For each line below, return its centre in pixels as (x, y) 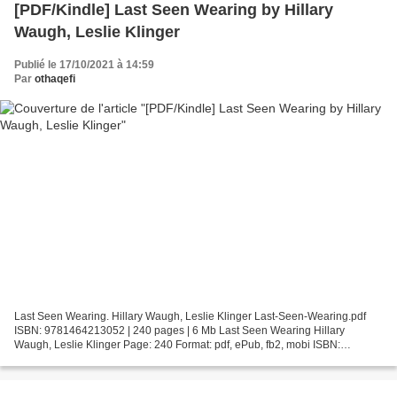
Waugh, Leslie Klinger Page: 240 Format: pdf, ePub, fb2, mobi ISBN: (177, 344)
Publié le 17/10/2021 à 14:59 (84, 65)
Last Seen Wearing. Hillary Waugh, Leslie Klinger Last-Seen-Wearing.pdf (190, 316)
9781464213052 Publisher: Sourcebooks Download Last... (155, 358)
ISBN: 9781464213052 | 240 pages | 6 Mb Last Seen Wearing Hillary (179, 330)
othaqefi (55, 79)
